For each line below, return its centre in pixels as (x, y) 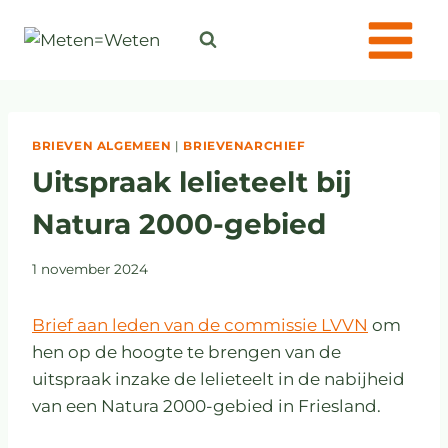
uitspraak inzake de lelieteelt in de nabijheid (218, 378)
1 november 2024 (90, 268)
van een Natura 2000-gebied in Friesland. (206, 405)
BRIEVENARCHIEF (244, 145)
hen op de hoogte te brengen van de (186, 351)
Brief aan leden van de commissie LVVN (200, 324)
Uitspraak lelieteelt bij (192, 181)
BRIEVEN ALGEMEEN (102, 145)
